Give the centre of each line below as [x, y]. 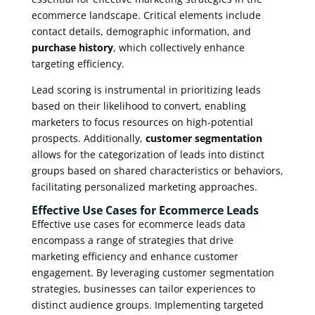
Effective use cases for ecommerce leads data [138, 224]
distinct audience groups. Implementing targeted [147, 305]
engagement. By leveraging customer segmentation [153, 273]
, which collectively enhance [179, 48]
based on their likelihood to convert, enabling [139, 106]
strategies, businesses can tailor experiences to [143, 289]
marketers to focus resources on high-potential [142, 122]
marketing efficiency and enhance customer [135, 257]
